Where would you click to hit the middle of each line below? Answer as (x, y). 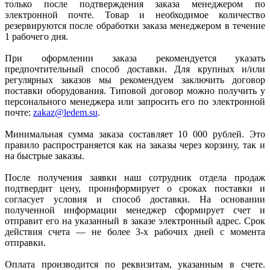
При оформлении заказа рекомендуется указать (135, 58)
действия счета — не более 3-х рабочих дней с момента (135, 232)
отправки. (25, 243)
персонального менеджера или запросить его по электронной (135, 102)
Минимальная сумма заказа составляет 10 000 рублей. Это (135, 134)
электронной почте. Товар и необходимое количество (135, 15)
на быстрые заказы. (45, 156)
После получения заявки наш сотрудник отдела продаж (135, 178)
